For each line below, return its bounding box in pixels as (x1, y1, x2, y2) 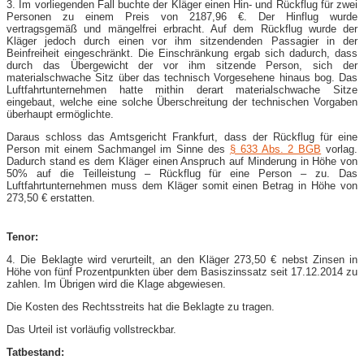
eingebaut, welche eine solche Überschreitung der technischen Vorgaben (6, 95, 357, 108)
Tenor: (6, 230, 38, 243)
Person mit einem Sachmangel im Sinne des (6, 142, 230, 155)
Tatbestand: (6, 345, 64, 358)
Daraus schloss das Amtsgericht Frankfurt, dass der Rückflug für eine (6, 130, 357, 143)
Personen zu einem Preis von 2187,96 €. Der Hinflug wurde (6, 10, 357, 23)
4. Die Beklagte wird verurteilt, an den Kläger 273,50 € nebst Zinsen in (6, 253, 357, 266)
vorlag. (321, 142, 358, 155)
